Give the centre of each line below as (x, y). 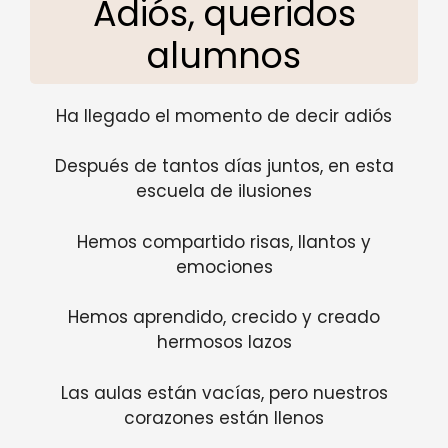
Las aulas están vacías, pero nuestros (224, 392)
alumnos (224, 55)
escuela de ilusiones (224, 191)
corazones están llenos (224, 417)
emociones (224, 266)
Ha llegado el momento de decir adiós (224, 115)
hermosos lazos (224, 342)
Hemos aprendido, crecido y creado (224, 317)
